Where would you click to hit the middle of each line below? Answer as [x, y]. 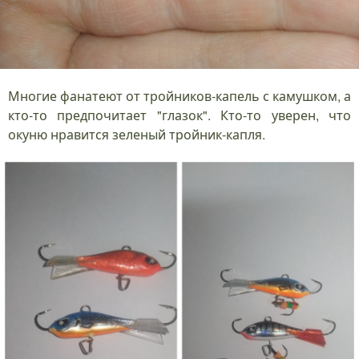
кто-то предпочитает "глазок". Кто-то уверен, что [179, 115]
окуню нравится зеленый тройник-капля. [137, 134]
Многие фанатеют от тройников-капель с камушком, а [179, 95]
